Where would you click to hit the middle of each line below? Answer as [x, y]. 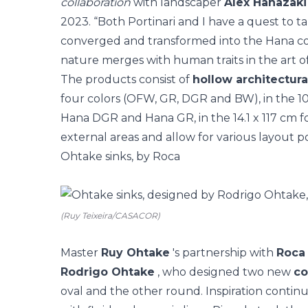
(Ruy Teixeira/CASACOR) [110, 216]
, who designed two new [224, 272]
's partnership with [223, 253]
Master [81, 253]
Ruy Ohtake [135, 253]
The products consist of [126, 79]
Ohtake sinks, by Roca [120, 156]
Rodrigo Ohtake [108, 272]
